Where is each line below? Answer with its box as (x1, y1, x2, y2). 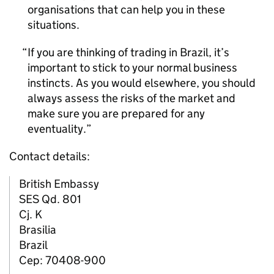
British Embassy (19, 177, 99, 191)
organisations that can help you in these (28, 2, 225, 17)
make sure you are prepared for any (28, 106, 205, 120)
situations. (28, 18, 80, 32)
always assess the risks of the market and (28, 91, 235, 105)
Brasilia (19, 223, 56, 237)
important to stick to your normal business (28, 61, 237, 75)
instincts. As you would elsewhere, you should (28, 76, 256, 90)
